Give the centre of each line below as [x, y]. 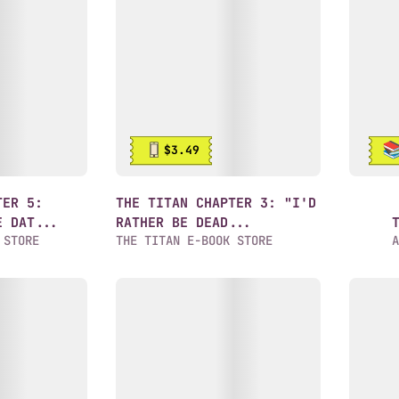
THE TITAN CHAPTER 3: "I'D [216, 203]
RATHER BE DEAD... [184, 223]
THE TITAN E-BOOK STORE [194, 240]
